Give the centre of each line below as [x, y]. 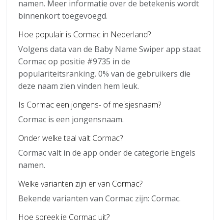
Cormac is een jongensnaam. [71, 119]
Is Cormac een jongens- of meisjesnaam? [90, 105]
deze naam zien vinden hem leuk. [79, 86]
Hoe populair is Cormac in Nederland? [84, 34]
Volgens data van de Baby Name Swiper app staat [110, 49]
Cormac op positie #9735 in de [74, 61]
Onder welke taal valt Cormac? [70, 138]
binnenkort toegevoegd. [63, 16]
